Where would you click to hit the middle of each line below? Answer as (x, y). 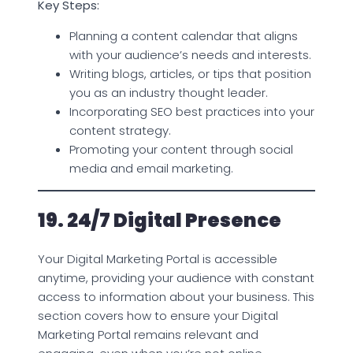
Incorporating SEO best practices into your (192, 111)
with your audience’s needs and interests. (190, 54)
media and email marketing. (151, 168)
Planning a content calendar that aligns (184, 35)
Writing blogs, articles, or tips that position (190, 73)
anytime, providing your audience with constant (176, 277)
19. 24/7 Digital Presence (160, 220)
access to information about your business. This (176, 296)
